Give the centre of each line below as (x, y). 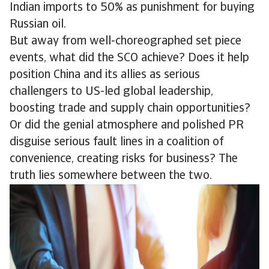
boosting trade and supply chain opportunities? (130, 109)
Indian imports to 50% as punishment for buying (132, 8)
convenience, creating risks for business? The (124, 159)
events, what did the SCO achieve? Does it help (129, 58)
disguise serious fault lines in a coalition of (116, 142)
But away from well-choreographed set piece (125, 41)
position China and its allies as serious (105, 75)
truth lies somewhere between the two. (111, 176)
